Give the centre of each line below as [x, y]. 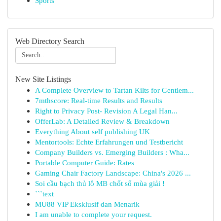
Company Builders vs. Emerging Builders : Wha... [112, 152]
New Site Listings [43, 79]
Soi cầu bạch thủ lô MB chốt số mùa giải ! [100, 183]
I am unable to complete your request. [93, 214]
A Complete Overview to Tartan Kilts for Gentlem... [114, 90]
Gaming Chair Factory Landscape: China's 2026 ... [113, 173]
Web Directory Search [50, 41]
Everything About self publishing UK [92, 131]
